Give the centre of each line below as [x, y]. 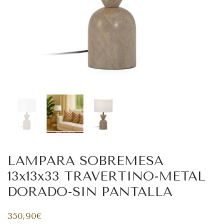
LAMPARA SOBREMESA [85, 160]
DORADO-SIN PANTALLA [90, 191]
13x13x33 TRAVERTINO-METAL [106, 176]
